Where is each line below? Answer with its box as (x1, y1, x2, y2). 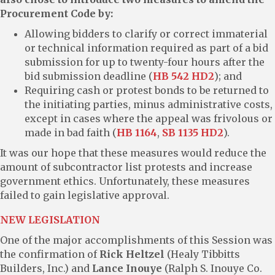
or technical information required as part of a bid (25, 41, 268, 54)
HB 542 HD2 (153, 69, 214, 82)
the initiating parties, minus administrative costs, (25, 98, 273, 110)
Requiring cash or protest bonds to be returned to (25, 83, 269, 96)
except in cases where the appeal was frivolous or (25, 112, 273, 125)
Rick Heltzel (99, 247, 165, 260)
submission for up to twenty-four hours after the (25, 55, 265, 68)
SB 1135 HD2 (162, 126, 223, 139)
